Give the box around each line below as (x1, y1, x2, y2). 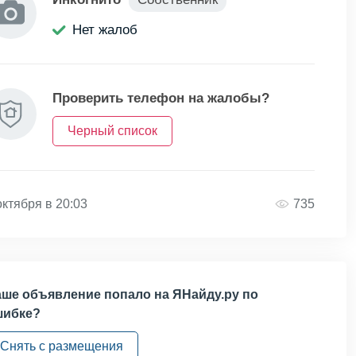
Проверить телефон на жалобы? (52, 91, 269, 106)
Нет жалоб (72, 22, 137, 37)
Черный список (68, 124, 157, 137)
